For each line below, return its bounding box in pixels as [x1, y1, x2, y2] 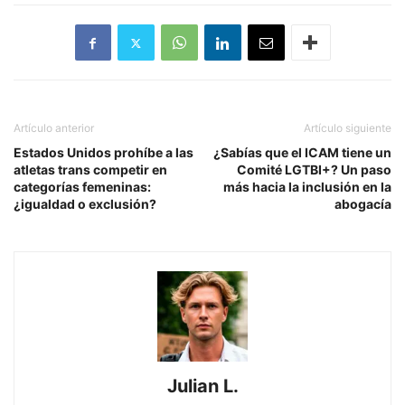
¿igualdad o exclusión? [14, 196, 156, 212]
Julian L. [166, 375, 239, 398]
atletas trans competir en [14, 162, 167, 178]
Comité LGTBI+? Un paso [237, 162, 391, 178]
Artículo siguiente [304, 121, 391, 136]
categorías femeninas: [14, 179, 151, 195]
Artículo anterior [14, 121, 94, 136]
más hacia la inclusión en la [223, 179, 391, 195]
